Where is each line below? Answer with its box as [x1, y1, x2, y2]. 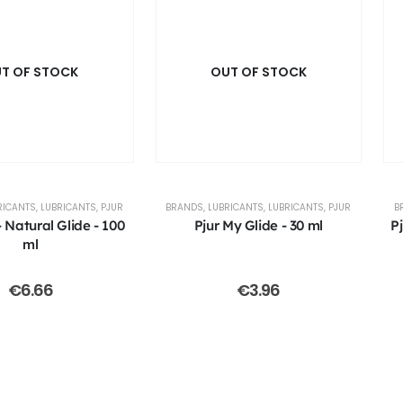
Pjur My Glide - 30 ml [193, 217, 323, 235]
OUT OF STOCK [210, 63, 307, 82]
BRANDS [166, 201, 204, 215]
